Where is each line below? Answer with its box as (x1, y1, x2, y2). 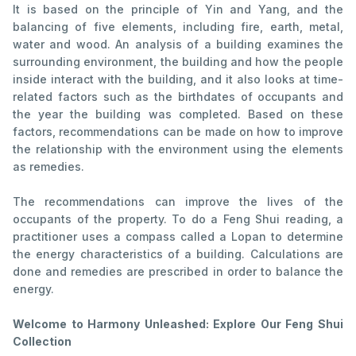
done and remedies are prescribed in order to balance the (13, 265, 343, 279)
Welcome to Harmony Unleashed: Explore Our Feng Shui (13, 317, 343, 331)
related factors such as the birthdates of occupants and (13, 90, 343, 104)
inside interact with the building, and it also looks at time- (13, 72, 343, 87)
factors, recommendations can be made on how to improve (13, 125, 343, 139)
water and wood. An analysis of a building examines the (13, 37, 343, 52)
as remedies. (13, 160, 84, 174)
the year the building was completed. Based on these (13, 107, 343, 122)
